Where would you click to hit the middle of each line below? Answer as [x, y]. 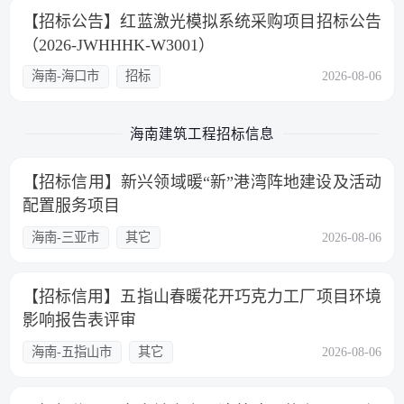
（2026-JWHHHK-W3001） [118, 45]
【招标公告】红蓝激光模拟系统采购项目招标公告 [202, 21]
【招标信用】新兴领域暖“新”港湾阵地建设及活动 [202, 183]
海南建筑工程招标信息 [202, 133]
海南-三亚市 [66, 238]
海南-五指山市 [72, 352]
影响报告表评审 [79, 321]
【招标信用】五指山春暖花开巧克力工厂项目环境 [202, 297]
